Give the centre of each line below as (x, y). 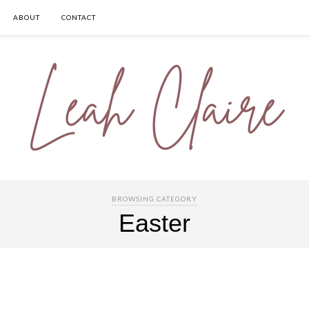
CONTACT (79, 17)
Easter (154, 223)
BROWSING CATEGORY (154, 199)
